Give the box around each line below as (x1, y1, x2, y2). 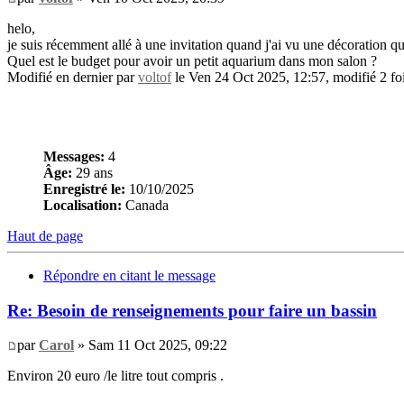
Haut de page (7, 227, 83, 243)
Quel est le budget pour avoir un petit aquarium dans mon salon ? (7, 52, 377, 69)
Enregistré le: (43, 180, 125, 197)
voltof (138, 69, 171, 85)
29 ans (72, 164, 113, 180)
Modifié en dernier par (7, 69, 138, 85)
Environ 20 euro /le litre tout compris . (7, 368, 224, 384)
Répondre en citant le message (43, 267, 216, 283)
